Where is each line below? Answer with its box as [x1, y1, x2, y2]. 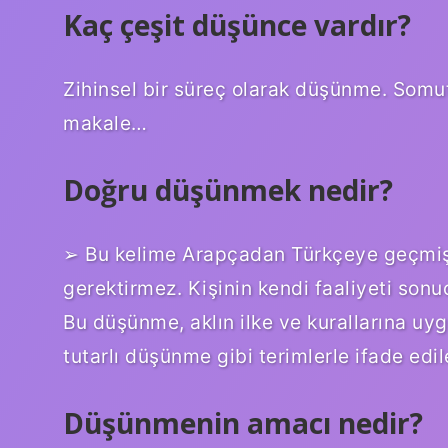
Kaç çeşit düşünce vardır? [63, 5, 411, 44]
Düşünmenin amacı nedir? [63, 403, 423, 442]
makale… [63, 110, 148, 135]
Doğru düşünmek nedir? [63, 170, 393, 209]
